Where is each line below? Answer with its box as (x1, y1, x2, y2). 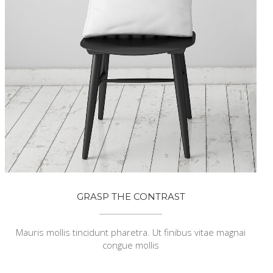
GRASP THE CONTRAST (76, 190, 185, 202)
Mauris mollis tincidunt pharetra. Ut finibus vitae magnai (16, 225, 246, 238)
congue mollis (102, 238, 160, 251)
